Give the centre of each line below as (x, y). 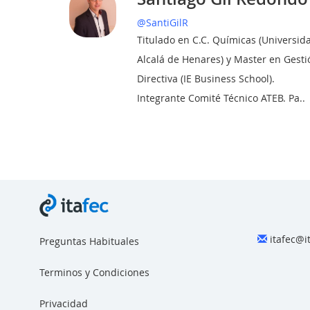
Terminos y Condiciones (94, 272)
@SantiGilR (163, 22)
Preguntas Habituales (89, 241)
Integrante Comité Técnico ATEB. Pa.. (221, 98)
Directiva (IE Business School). (206, 79)
